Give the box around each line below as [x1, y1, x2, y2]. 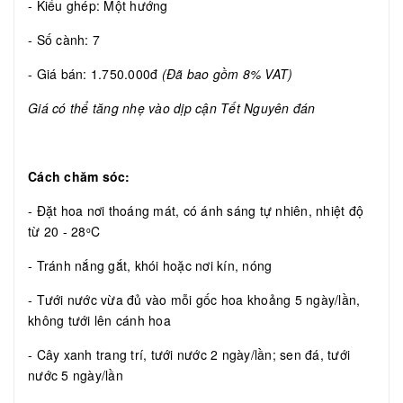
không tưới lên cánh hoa [28, 311, 171, 330]
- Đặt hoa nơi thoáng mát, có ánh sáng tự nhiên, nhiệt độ [28, 201, 363, 220]
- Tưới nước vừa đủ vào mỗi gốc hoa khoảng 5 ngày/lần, [28, 291, 361, 309]
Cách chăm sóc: [28, 167, 130, 186]
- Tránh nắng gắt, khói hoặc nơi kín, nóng [28, 256, 273, 275]
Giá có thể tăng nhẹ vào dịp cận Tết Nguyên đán [28, 99, 316, 118]
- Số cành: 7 [28, 31, 100, 49]
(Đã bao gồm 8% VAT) [161, 65, 293, 84]
